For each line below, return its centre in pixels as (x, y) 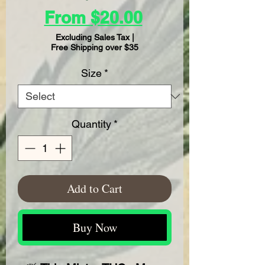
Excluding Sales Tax (92, 37)
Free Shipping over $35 (95, 47)
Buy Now (95, 227)
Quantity (91, 124)
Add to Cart (95, 188)
